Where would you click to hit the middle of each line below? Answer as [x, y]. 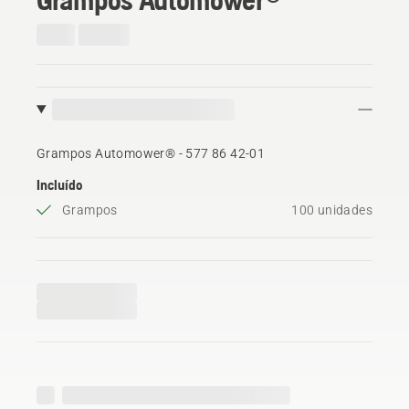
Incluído [59, 184]
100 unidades [332, 210]
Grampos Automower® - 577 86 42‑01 [151, 153]
